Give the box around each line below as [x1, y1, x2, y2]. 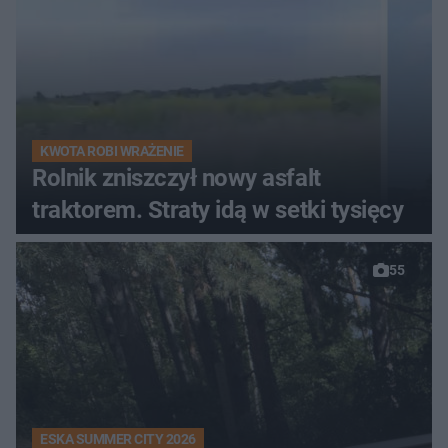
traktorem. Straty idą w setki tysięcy [32, 196, 404, 225]
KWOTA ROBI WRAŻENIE [40, 143, 184, 160]
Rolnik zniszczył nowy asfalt [32, 164, 321, 193]
